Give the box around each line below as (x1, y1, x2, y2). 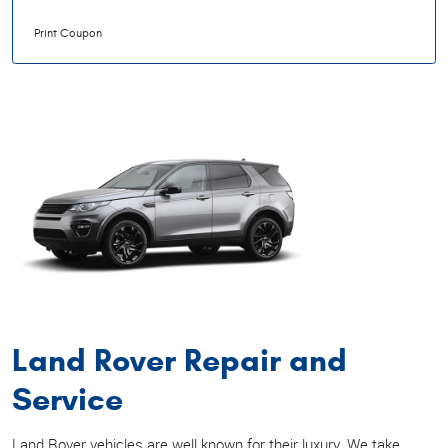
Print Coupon (34, 26, 102, 41)
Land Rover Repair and (12, 340, 347, 380)
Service (12, 379, 123, 419)
